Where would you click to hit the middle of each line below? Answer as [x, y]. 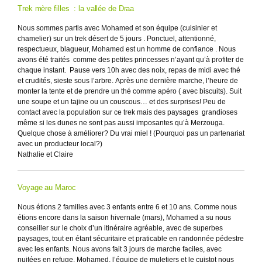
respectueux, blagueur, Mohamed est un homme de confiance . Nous [127, 49]
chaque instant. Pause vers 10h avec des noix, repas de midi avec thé [129, 70]
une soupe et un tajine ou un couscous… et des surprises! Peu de [122, 102]
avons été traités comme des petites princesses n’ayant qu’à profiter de [131, 60]
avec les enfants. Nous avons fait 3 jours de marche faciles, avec [120, 249]
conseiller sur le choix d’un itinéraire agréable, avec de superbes [120, 228]
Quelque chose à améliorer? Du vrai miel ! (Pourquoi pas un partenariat [131, 133]
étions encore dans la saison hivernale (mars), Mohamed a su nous [124, 218]
